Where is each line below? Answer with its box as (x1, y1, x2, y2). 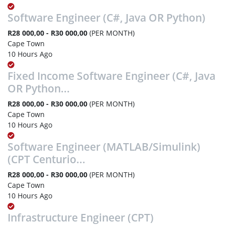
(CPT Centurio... (8, 152, 85, 166)
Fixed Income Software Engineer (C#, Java (8, 68, 215, 83)
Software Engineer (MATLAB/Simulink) (8, 139, 200, 154)
